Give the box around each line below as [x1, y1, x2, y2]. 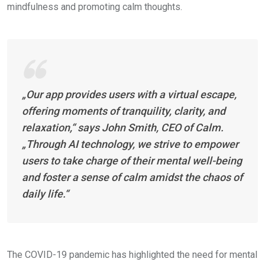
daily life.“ [22, 187, 69, 200]
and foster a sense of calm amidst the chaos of [22, 170, 243, 183]
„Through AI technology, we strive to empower [22, 137, 238, 150]
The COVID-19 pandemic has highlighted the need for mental [7, 248, 257, 260]
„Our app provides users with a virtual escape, [22, 88, 237, 101]
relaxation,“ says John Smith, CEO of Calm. [22, 121, 224, 134]
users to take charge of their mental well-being [22, 154, 242, 167]
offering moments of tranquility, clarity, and [22, 104, 225, 117]
